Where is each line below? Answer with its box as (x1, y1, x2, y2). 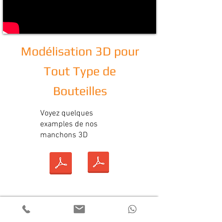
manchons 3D (40, 130, 88, 140)
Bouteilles (53, 84, 107, 98)
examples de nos (40, 119, 98, 129)
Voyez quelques (40, 109, 93, 118)
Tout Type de (44, 64, 116, 78)
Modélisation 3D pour (20, 44, 139, 58)
